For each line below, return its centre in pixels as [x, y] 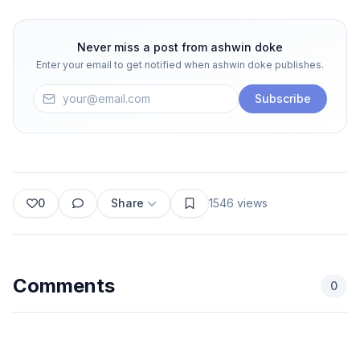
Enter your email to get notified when [124, 64]
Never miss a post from [144, 47]
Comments [64, 285]
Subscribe [283, 98]
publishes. [298, 64]
